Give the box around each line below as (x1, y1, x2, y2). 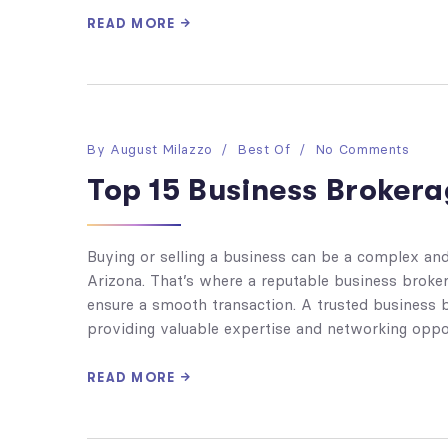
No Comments (315, 142, 410, 157)
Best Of (238, 142, 291, 157)
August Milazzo (109, 142, 214, 157)
